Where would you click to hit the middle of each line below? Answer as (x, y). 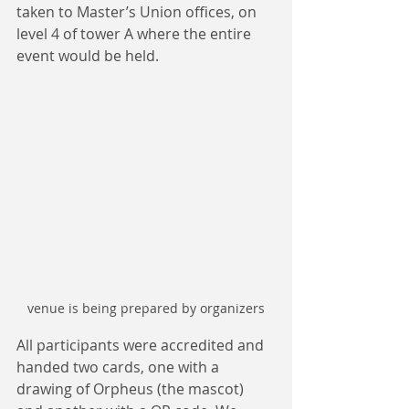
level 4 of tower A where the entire (136, 34)
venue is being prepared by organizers (146, 308)
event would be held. (88, 56)
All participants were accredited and (142, 345)
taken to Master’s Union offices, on (138, 12)
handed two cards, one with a (120, 367)
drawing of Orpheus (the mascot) (132, 388)
